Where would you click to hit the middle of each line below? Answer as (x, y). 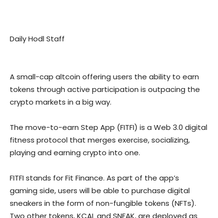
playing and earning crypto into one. (75, 153)
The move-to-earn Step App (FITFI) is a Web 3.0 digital (109, 127)
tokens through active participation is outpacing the (105, 90)
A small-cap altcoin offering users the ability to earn (104, 77)
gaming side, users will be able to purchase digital (100, 191)
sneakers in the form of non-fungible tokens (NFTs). (103, 203)
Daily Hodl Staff (37, 39)
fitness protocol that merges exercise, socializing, (100, 140)
